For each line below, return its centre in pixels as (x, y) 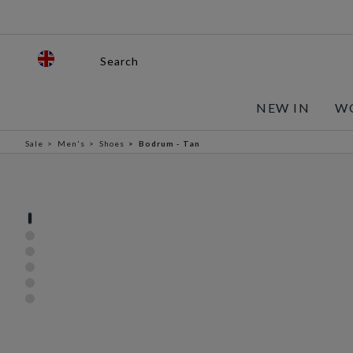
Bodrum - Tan (169, 143)
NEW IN (283, 108)
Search (119, 61)
